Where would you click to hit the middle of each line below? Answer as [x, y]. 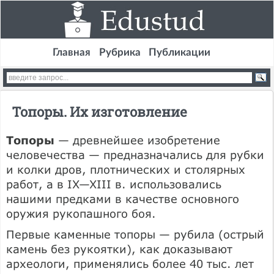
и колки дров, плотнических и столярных [126, 169]
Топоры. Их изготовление [100, 111]
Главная [71, 52]
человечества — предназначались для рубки [135, 154]
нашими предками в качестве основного [123, 198]
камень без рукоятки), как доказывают [119, 249]
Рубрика [120, 52]
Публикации [180, 52]
